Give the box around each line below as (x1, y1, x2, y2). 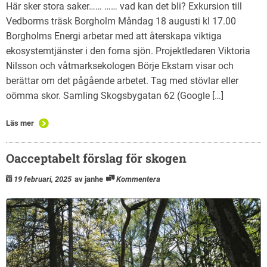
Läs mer (6, 118, 34, 128)
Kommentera (116, 174, 160, 184)
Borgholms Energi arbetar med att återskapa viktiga (6, 30, 222, 42)
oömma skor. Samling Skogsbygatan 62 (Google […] (6, 89, 223, 101)
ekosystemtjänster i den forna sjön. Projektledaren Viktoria (6, 45, 250, 57)
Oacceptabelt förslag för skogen (6, 150, 187, 166)
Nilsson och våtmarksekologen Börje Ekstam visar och (6, 60, 234, 72)
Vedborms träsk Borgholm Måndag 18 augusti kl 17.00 (6, 15, 236, 27)
